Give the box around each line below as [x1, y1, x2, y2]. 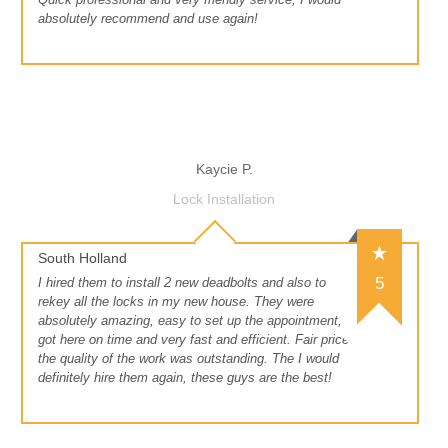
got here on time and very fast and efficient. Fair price [38, 332, 349, 348]
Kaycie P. [195, 161, 253, 178]
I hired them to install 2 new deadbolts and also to [38, 275, 326, 291]
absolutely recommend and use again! [38, 11, 258, 27]
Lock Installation [173, 191, 275, 208]
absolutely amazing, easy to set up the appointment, [38, 313, 342, 329]
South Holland [38, 250, 127, 267]
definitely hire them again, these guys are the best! [38, 370, 332, 386]
